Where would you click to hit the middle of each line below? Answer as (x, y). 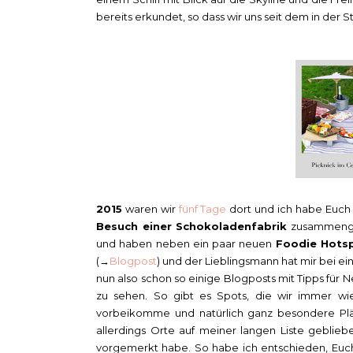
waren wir (150, 208)
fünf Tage (203, 208)
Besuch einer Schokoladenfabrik (192, 226)
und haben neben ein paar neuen (186, 243)
